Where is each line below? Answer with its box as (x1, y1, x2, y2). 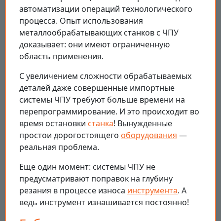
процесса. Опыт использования (19, 15, 143, 27)
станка (88, 118, 113, 129)
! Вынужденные (113, 118, 172, 129)
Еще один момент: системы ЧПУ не (19, 161, 155, 173)
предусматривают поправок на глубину (19, 173, 173, 184)
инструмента (127, 185, 178, 196)
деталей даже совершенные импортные (19, 82, 175, 94)
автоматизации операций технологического (19, 3, 192, 15)
